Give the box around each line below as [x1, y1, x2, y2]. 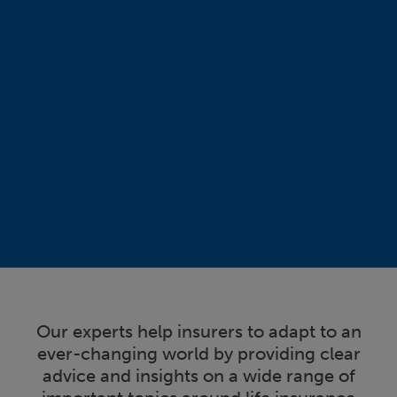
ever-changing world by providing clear [36, 342, 361, 364]
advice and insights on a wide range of [42, 364, 355, 386]
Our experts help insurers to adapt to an [35, 320, 362, 342]
